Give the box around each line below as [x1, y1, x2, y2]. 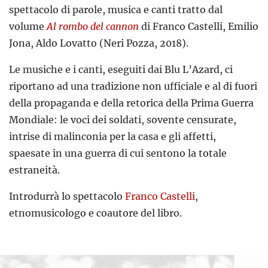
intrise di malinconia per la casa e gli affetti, [9, 130, 216, 143]
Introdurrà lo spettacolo [9, 190, 125, 203]
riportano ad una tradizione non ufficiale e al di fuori [9, 80, 257, 93]
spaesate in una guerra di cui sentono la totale [9, 147, 227, 160]
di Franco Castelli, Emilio [141, 20, 258, 33]
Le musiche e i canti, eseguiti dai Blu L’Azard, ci [9, 63, 233, 76]
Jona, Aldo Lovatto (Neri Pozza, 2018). [9, 37, 188, 50]
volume [9, 20, 47, 33]
